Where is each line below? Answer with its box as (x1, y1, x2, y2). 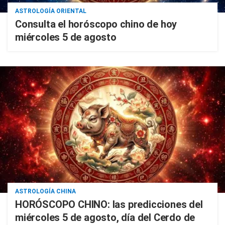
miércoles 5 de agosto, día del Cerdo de (15, 211, 195, 224)
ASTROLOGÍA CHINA (15, 188, 76, 195)
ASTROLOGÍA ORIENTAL (15, 8, 86, 15)
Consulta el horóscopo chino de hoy (15, 18, 177, 31)
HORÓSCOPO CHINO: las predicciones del (15, 198, 203, 211)
